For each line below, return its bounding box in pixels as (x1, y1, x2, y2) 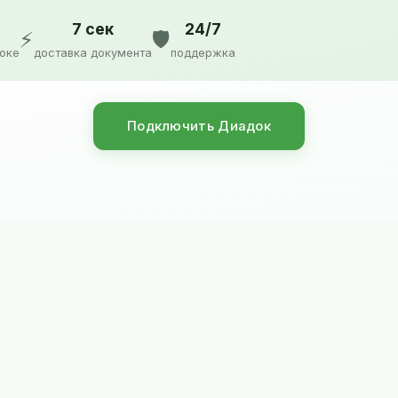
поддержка (171, 46, 235, 60)
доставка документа (34, 46, 152, 60)
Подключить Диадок (126, 118, 272, 135)
